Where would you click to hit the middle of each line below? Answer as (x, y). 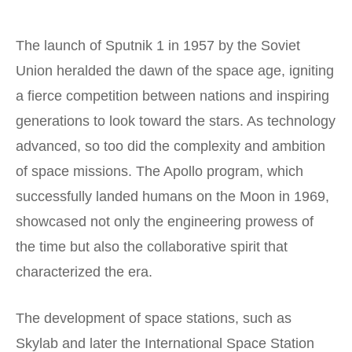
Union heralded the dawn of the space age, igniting (175, 70)
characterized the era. (84, 271)
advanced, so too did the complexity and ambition (170, 146)
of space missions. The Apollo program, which (159, 171)
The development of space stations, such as (154, 318)
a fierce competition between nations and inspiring (172, 95)
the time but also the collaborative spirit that (152, 246)
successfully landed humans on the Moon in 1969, (172, 196)
